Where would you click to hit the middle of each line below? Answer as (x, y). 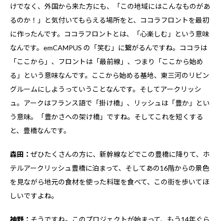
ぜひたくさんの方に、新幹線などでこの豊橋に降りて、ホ (120, 154)
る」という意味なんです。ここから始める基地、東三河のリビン (110, 75)
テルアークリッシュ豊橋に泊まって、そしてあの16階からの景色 (110, 168)
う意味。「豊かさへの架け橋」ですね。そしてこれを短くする (107, 116)
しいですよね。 (34, 195)
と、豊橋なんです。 (40, 130)
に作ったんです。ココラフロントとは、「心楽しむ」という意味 (110, 34)
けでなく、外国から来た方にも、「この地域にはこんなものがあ (110, 6)
